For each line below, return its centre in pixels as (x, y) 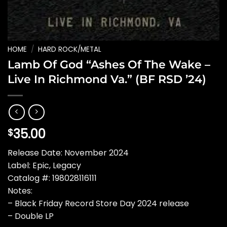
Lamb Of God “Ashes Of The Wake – (109, 64)
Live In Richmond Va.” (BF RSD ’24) (107, 79)
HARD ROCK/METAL (70, 49)
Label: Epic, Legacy (44, 166)
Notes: (20, 191)
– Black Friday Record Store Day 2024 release (98, 204)
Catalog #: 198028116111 (52, 178)
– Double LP (31, 216)
